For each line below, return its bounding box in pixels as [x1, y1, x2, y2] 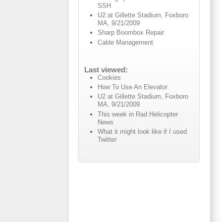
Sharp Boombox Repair [98, 29, 165, 37]
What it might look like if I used [98, 127, 187, 135]
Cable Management [98, 38, 154, 46]
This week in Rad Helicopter [98, 110, 178, 118]
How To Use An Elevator [98, 83, 168, 91]
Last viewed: [84, 65, 128, 74]
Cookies [98, 73, 121, 81]
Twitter [98, 135, 117, 143]
